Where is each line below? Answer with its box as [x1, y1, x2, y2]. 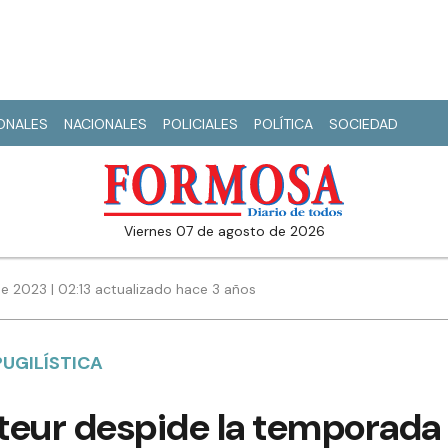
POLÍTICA [254, 115, 313, 133]
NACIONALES [64, 115, 147, 133]
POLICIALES [163, 115, 238, 133]
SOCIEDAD [329, 115, 398, 133]
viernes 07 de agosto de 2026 [132, 222, 325, 241]
